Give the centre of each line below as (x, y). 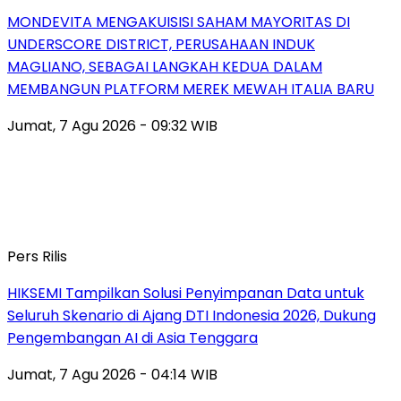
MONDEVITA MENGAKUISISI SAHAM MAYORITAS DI (179, 21)
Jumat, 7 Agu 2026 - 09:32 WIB (112, 125)
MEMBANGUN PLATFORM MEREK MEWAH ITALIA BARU (191, 89)
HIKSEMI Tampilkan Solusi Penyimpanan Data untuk (186, 293)
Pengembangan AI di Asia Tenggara (132, 337)
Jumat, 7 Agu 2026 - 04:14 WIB (112, 374)
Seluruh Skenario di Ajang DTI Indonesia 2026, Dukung (192, 315)
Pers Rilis (37, 256)
